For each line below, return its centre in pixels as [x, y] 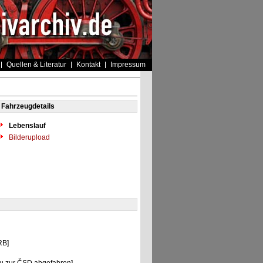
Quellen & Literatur [36, 65]
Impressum [128, 65]
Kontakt [88, 65]
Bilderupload [28, 137]
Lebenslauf [27, 126]
